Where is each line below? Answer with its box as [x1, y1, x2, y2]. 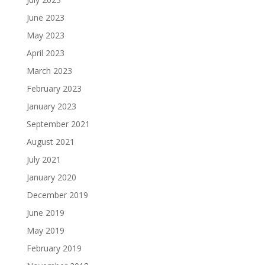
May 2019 [26, 225, 64, 236]
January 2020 [26, 172, 76, 183]
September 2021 [26, 118, 90, 130]
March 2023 [26, 65, 72, 76]
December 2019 [26, 189, 88, 201]
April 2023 [26, 47, 64, 59]
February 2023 [26, 83, 82, 94]
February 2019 [26, 243, 82, 254]
